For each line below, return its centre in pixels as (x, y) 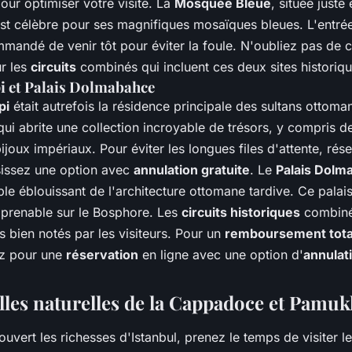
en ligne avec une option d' (221, 255)
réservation (102, 255)
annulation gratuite (192, 170)
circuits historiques (241, 213)
